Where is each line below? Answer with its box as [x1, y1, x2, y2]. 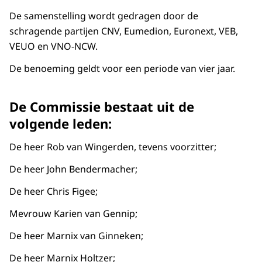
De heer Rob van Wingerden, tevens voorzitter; [9, 140, 216, 154]
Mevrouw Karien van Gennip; [9, 207, 137, 220]
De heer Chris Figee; [9, 185, 98, 198]
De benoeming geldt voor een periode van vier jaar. [9, 62, 235, 75]
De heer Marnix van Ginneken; [9, 229, 143, 243]
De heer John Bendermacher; [9, 163, 137, 176]
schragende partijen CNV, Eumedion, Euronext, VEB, [9, 25, 238, 37]
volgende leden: [9, 115, 115, 133]
